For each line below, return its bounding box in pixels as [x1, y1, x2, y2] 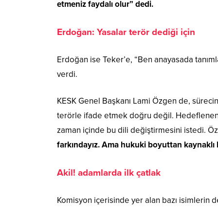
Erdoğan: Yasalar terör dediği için [57, 26, 195, 37]
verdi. [57, 69, 77, 79]
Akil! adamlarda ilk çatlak [57, 167, 161, 178]
